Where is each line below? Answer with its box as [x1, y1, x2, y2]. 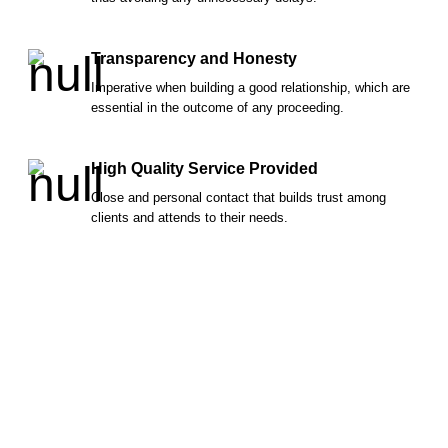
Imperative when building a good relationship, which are [91, 79, 410, 95]
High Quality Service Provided [91, 159, 318, 177]
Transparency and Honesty [91, 49, 297, 67]
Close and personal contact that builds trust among [91, 189, 386, 205]
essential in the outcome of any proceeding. [91, 99, 344, 115]
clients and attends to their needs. [91, 209, 288, 225]
